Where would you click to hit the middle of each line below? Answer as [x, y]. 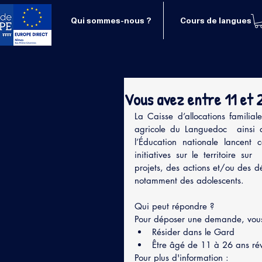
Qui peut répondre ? [176, 206]
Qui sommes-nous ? [111, 20]
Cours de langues [216, 20]
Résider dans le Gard [195, 232]
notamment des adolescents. [191, 180]
